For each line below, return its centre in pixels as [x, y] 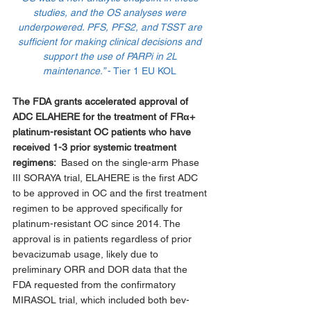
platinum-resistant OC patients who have [103, 132]
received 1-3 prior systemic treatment [96, 147]
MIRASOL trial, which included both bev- [101, 300]
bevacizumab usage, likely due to [87, 254]
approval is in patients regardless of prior [103, 238]
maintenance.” [75, 70]
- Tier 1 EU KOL [143, 70]
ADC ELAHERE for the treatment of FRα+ [105, 116]
